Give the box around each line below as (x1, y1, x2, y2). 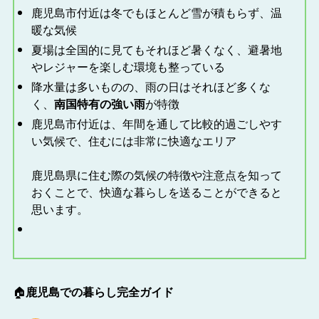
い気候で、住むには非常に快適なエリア (31, 132, 236, 149)
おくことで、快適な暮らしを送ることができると (31, 183, 282, 200)
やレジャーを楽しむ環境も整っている (31, 58, 225, 75)
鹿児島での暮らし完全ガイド (25, 283, 174, 300)
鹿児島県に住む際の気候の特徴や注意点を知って (31, 166, 282, 183)
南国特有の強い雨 (53, 95, 145, 112)
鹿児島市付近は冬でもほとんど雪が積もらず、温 (31, 4, 282, 21)
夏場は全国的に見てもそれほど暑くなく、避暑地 (31, 41, 282, 58)
